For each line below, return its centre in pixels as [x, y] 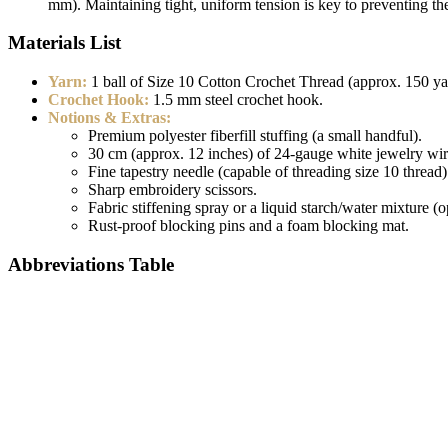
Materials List [64, 43]
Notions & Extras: [109, 118]
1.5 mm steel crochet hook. [236, 100]
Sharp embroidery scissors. [172, 190]
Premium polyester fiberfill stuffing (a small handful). [255, 136]
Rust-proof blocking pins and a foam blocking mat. [248, 226]
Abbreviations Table [91, 264]
